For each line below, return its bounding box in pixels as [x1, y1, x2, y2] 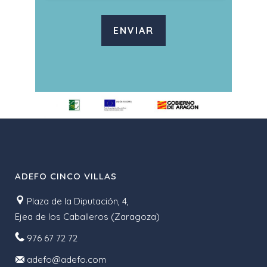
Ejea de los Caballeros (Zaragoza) [15, 210, 160, 222]
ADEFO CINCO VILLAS [15, 170, 117, 182]
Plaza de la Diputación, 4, [24, 195, 129, 207]
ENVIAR [113, 24, 154, 36]
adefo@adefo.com [27, 253, 106, 265]
